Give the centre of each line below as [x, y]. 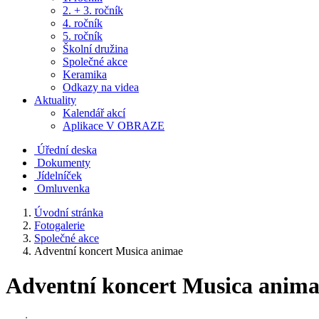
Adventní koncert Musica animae [109, 251]
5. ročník [83, 36]
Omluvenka [63, 188]
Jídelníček [59, 176]
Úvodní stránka [69, 213]
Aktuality [55, 100]
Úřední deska [67, 150]
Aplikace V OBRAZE [114, 126]
